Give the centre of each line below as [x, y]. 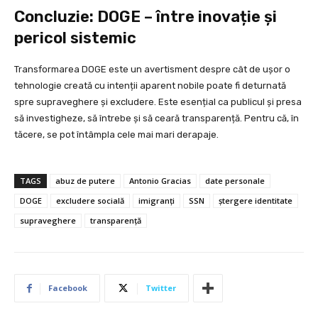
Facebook [68, 288]
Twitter [161, 288]
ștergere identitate [256, 201]
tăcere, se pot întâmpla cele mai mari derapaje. [116, 135]
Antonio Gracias [160, 181]
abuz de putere [85, 181]
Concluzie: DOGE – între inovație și [146, 17]
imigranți [157, 201]
